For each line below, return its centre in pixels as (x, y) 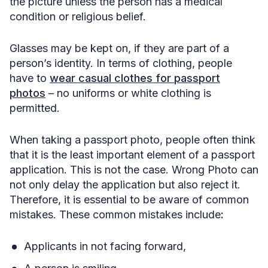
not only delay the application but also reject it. (125, 184)
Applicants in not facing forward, (105, 246)
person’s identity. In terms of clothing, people (121, 63)
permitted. (36, 108)
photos (28, 93)
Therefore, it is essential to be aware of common (129, 199)
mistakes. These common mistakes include (115, 214)
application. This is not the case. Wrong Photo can (134, 169)
